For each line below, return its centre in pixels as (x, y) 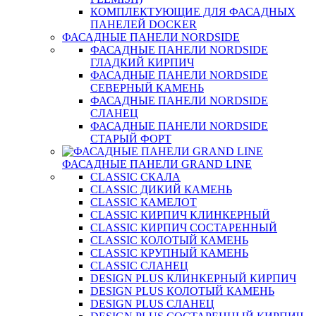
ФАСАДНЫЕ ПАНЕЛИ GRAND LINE (157, 164)
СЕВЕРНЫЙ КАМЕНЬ (147, 88)
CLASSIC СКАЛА (135, 177)
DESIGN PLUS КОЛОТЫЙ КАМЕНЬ (182, 291)
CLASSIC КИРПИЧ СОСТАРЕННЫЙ (184, 227)
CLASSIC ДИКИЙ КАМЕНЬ (161, 189)
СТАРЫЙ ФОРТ (131, 139)
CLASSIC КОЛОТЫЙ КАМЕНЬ (169, 240)
